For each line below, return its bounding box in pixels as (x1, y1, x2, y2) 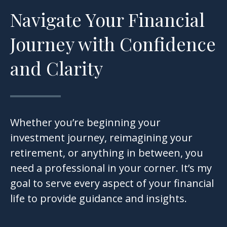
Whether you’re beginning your (10, 116, 161, 129)
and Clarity (10, 56, 103, 80)
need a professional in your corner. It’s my (10, 161, 212, 175)
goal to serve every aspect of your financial (10, 176, 214, 190)
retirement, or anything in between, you (10, 146, 203, 160)
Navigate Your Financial (10, 7, 205, 31)
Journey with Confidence (10, 31, 216, 56)
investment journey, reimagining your (10, 131, 193, 144)
